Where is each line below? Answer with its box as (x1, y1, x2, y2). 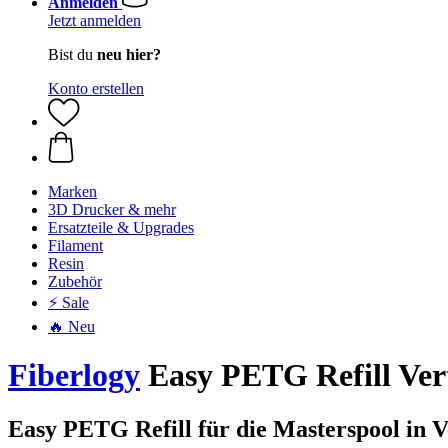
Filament (48, 237, 103, 254)
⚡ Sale (48, 294, 89, 311)
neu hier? (97, 46, 161, 63)
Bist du (48, 46, 97, 63)
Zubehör (48, 273, 102, 290)
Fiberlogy (8, 357, 140, 394)
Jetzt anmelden (48, 12, 141, 29)
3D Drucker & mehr (48, 201, 176, 218)
